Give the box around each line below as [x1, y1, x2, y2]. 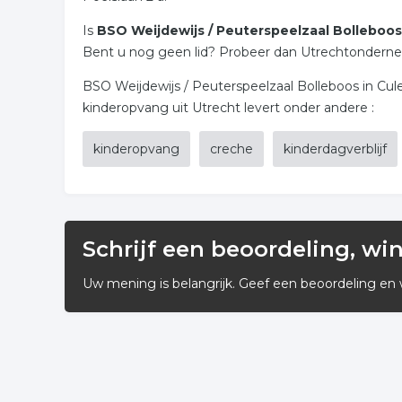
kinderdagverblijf [284, 141, 387, 157]
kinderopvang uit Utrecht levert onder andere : [83, 100, 374, 116]
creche [210, 141, 253, 157]
